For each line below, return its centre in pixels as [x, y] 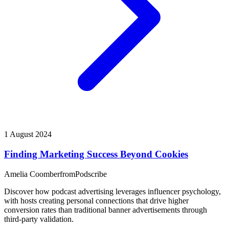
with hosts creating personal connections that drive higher [96, 200]
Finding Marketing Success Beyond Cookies [96, 154]
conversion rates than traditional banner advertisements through [106, 210]
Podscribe [91, 174]
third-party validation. [39, 219]
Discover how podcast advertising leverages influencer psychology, [112, 191]
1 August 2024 [28, 134]
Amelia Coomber [32, 174]
